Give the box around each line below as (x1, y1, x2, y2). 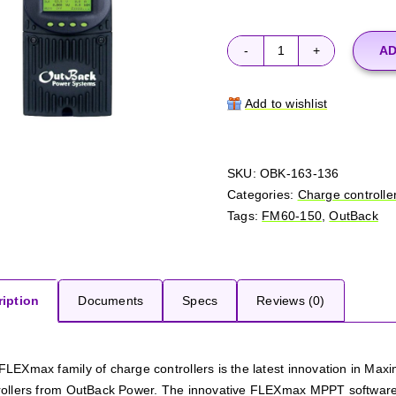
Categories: (227, 187, 298, 202)
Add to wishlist (245, 95, 328, 110)
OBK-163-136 (260, 165, 339, 180)
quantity (279, 116, 326, 131)
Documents (78, 293, 144, 308)
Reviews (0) (256, 293, 325, 308)
